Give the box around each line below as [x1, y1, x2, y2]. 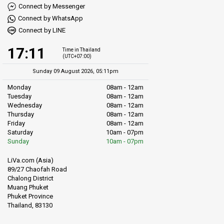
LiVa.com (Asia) [7, 156, 53, 164]
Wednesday [7, 101, 42, 109]
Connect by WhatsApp [18, 14, 83, 22]
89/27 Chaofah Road [7, 165, 67, 173]
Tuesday [7, 92, 31, 100]
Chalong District [7, 174, 53, 182]
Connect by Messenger [18, 2, 85, 10]
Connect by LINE [18, 26, 65, 34]
